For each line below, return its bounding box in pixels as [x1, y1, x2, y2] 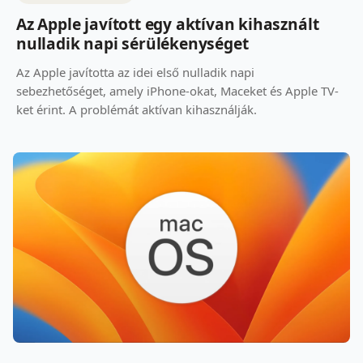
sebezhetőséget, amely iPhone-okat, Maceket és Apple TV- [16, 82, 339, 99]
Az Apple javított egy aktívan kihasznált [16, 12, 319, 35]
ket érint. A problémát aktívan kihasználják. [16, 100, 257, 117]
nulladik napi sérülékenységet [16, 32, 249, 54]
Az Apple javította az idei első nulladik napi [16, 63, 254, 80]
